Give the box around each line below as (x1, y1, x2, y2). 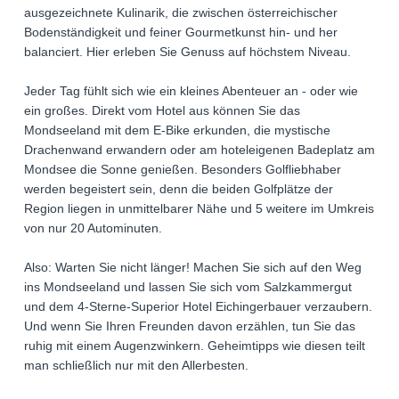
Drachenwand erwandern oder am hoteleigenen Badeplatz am (24, 142, 375, 158)
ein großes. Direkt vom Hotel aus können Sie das (24, 103, 300, 118)
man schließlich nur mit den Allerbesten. (24, 358, 248, 373)
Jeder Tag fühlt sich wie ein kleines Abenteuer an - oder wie (24, 84, 358, 99)
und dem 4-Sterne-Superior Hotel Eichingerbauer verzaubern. (24, 299, 372, 314)
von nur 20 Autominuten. (24, 221, 162, 236)
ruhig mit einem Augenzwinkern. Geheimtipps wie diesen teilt (24, 338, 365, 354)
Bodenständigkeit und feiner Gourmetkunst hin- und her (24, 25, 338, 40)
